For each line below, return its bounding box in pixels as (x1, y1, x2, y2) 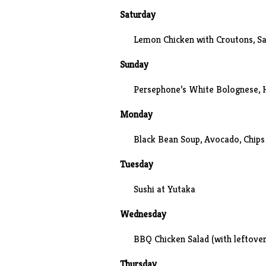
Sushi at (133, 183, 167, 195)
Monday (119, 108, 153, 121)
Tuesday (119, 158, 153, 170)
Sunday (119, 58, 148, 71)
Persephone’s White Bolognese (133, 83, 258, 96)
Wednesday (119, 208, 166, 220)
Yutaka (167, 183, 195, 195)
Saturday (119, 8, 156, 21)
